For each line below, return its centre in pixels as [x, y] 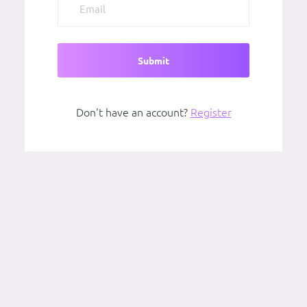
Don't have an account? [133, 113]
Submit [153, 61]
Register [211, 113]
